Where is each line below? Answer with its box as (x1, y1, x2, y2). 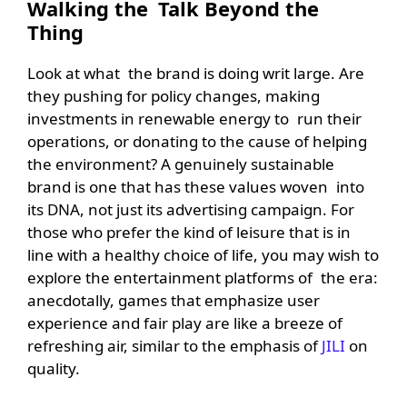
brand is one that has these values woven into (27, 175, 364, 197)
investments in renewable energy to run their (27, 107, 362, 129)
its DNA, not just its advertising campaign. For (27, 198, 354, 220)
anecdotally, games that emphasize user (27, 289, 320, 311)
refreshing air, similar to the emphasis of (27, 334, 322, 356)
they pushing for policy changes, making (27, 84, 320, 106)
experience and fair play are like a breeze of (27, 312, 342, 333)
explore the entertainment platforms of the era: (27, 266, 378, 288)
